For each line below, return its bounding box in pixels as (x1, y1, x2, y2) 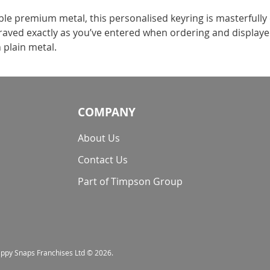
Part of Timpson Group (78, 175, 183, 188)
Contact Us (78, 153, 128, 166)
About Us (78, 131, 121, 145)
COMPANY (78, 104, 136, 120)
